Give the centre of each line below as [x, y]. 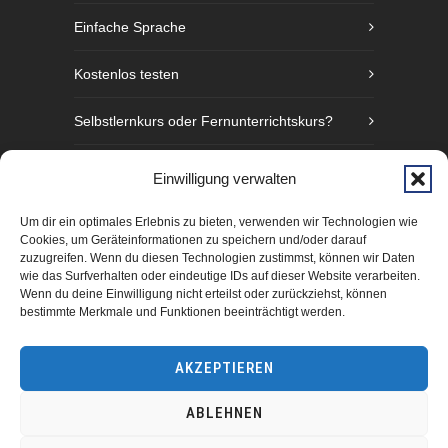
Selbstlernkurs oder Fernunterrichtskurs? [203, 121]
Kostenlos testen [126, 74]
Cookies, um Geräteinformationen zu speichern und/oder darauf [193, 240]
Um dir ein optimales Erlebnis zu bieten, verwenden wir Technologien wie [219, 222]
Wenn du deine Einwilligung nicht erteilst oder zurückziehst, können [203, 294]
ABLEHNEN [224, 413]
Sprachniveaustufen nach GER [171, 168]
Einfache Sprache [130, 27]
